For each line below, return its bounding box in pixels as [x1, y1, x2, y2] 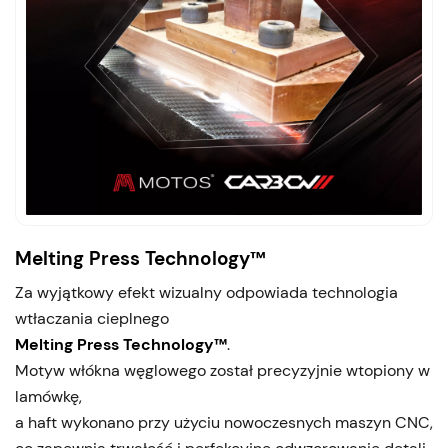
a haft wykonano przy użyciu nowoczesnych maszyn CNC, [15, 411, 433, 433]
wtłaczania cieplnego [15, 307, 169, 329]
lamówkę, [15, 385, 82, 407]
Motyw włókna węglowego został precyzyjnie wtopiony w [15, 359, 430, 381]
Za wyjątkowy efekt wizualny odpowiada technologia [15, 281, 398, 303]
